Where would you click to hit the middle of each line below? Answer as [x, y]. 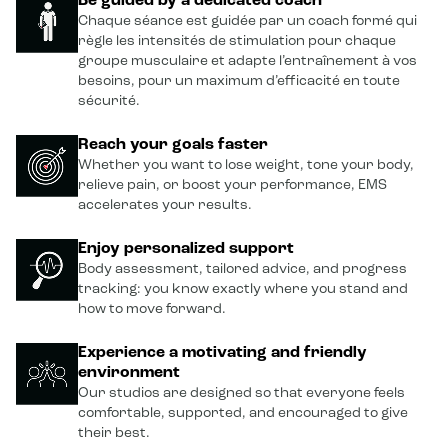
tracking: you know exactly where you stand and [243, 289]
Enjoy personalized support [186, 249]
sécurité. [109, 101]
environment [129, 373]
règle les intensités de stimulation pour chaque [237, 41]
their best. [114, 433]
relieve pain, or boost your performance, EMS [232, 185]
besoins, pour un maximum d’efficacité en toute [239, 81]
